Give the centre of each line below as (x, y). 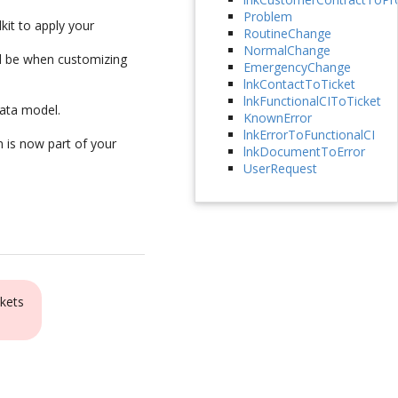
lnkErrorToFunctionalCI (309, 135)
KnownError (277, 118)
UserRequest (280, 169)
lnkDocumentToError (304, 152)
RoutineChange (287, 34)
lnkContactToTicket (299, 84)
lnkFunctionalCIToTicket (312, 101)
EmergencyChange (297, 68)
